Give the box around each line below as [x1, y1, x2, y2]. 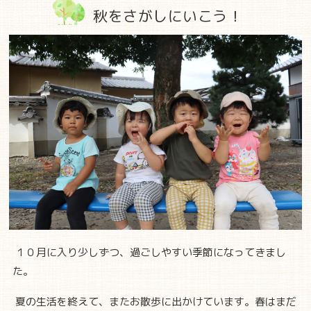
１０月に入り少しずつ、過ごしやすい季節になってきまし [12, 248, 286, 259]
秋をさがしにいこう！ [93, 9, 242, 24]
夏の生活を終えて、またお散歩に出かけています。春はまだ [12, 297, 296, 308]
